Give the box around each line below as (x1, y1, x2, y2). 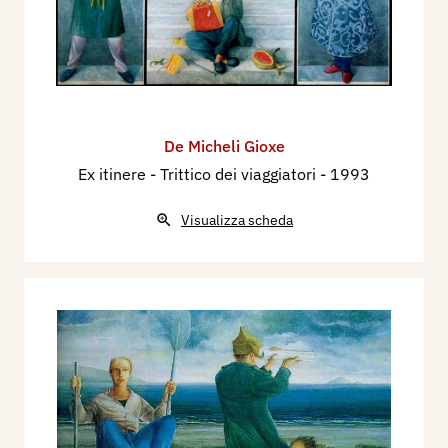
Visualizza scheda (181, 211, 293, 230)
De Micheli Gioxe (163, 136, 285, 157)
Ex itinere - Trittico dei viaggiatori (78, 164, 320, 185)
